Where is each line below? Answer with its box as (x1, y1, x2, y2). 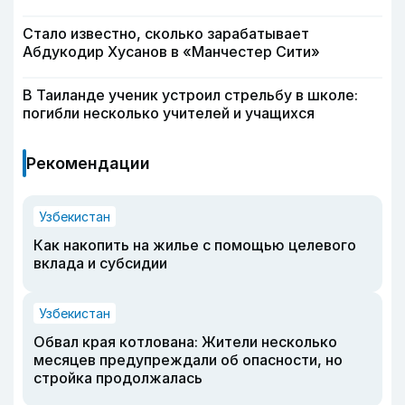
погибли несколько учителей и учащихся (23, 104, 315, 123)
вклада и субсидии (33, 254, 167, 273)
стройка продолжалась (33, 369, 202, 388)
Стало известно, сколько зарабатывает (23, 24, 309, 43)
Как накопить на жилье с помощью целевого (33, 236, 356, 255)
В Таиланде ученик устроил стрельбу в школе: (23, 86, 358, 105)
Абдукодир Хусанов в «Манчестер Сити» (23, 42, 320, 61)
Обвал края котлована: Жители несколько (33, 333, 337, 352)
